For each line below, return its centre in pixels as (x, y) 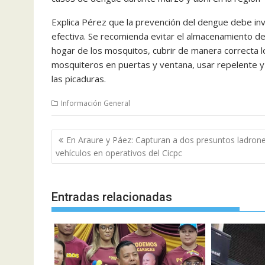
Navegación (89, 136)
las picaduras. (79, 79)
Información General (96, 104)
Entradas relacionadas (112, 197)
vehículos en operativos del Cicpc (119, 153)
